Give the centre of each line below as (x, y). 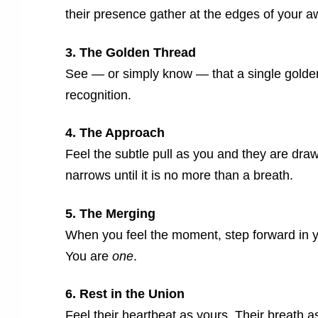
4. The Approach (115, 133)
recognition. (98, 95)
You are (89, 256)
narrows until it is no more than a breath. (179, 176)
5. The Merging (110, 213)
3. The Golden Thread (131, 52)
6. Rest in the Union (125, 294)
